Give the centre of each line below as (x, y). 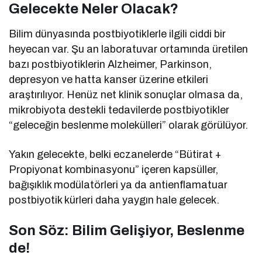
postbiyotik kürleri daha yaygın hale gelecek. (114, 200)
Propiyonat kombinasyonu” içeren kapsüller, (114, 170)
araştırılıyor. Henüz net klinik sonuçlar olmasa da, (126, 95)
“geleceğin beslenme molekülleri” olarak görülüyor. (129, 125)
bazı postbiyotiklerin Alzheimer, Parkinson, (111, 65)
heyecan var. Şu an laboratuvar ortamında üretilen (129, 49)
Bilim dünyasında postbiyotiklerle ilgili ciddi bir (118, 34)
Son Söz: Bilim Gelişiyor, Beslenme (127, 231)
